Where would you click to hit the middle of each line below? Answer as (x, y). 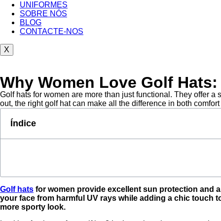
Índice (23, 123)
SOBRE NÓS (43, 14)
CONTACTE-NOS (52, 31)
